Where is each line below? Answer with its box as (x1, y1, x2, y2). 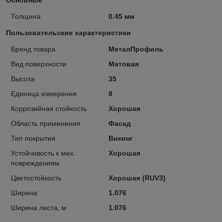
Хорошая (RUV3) (108, 173, 166, 182)
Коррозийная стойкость (11, 104, 87, 112)
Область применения (11, 119, 80, 127)
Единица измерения (11, 89, 77, 98)
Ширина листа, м (11, 203, 66, 212)
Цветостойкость (11, 173, 61, 182)
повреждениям (11, 159, 59, 167)
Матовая (108, 59, 139, 68)
